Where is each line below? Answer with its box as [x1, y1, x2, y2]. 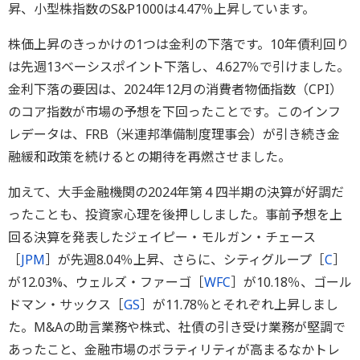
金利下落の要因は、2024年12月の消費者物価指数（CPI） [8, 80, 342, 98]
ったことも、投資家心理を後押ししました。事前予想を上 [8, 205, 342, 223]
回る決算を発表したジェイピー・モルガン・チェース [8, 227, 316, 246]
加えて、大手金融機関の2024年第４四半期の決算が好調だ [8, 182, 344, 201]
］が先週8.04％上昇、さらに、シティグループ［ [45, 250, 325, 268]
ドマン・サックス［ [8, 295, 124, 313]
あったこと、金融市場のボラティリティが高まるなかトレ [8, 340, 340, 358]
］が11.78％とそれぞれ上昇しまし [140, 295, 338, 313]
